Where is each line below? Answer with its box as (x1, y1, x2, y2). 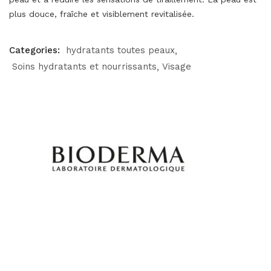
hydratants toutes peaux (66, 45, 175, 56)
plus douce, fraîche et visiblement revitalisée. (9, 9, 194, 19)
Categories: (9, 45, 63, 56)
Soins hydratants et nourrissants (12, 61, 157, 72)
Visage (162, 61, 191, 72)
